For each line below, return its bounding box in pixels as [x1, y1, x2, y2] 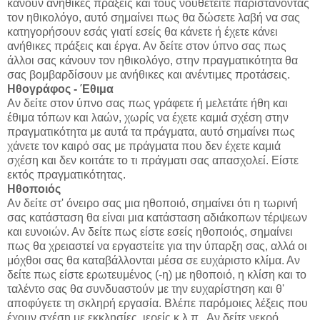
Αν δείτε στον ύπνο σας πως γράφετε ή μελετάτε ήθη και [7, 97, 288, 110]
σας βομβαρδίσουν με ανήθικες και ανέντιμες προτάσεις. [7, 69, 290, 81]
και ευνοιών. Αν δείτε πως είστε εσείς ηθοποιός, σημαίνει [7, 226, 293, 239]
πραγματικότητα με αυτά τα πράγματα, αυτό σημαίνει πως [7, 126, 295, 139]
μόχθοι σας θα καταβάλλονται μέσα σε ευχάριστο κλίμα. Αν [7, 254, 300, 267]
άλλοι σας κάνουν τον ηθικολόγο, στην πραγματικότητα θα [7, 54, 298, 67]
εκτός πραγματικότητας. [7, 169, 126, 181]
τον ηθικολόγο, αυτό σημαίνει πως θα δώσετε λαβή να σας [7, 11, 300, 24]
